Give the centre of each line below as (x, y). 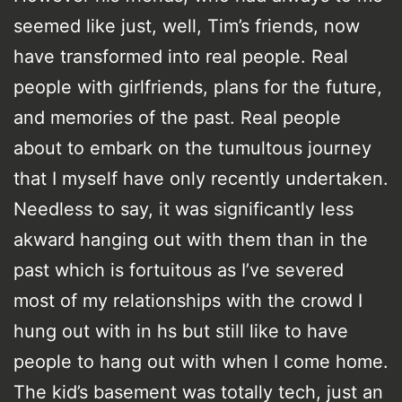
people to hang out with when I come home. (201, 361)
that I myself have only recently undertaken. (201, 178)
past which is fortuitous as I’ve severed (179, 270)
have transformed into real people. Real (181, 56)
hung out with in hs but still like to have (181, 331)
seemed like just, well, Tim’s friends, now (187, 26)
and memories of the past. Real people (177, 117)
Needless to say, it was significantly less (184, 209)
